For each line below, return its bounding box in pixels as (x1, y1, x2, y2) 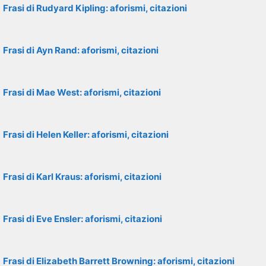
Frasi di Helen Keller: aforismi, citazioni (3, 129, 169, 140)
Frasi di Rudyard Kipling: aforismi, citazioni (3, 2, 187, 14)
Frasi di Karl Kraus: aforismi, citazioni (3, 171, 161, 182)
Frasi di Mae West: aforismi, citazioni (3, 87, 161, 98)
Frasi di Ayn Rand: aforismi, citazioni (3, 45, 159, 56)
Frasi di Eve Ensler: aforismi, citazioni (3, 213, 162, 224)
